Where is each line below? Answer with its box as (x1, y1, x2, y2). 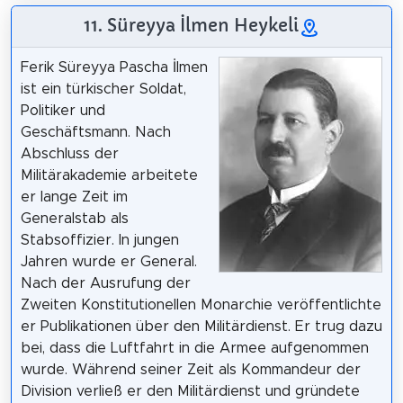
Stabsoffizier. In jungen (20, 232, 179, 247)
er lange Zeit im (20, 189, 128, 204)
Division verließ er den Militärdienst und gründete (20, 383, 360, 399)
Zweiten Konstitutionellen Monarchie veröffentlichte (20, 297, 381, 312)
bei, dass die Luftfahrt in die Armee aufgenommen (20, 340, 369, 355)
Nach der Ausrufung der (20, 275, 191, 291)
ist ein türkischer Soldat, (20, 81, 186, 96)
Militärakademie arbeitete (20, 167, 198, 183)
